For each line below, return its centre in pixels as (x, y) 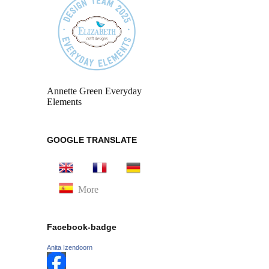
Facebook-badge (82, 227)
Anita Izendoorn (70, 247)
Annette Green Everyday (94, 91)
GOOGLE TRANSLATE (92, 140)
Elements (64, 102)
